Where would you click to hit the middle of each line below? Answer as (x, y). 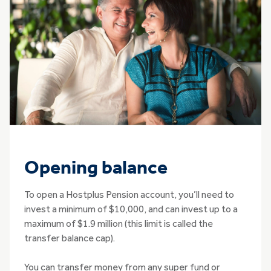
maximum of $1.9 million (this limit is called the (119, 224)
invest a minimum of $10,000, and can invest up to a (131, 210)
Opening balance (96, 168)
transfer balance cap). (70, 239)
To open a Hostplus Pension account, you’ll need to (129, 195)
